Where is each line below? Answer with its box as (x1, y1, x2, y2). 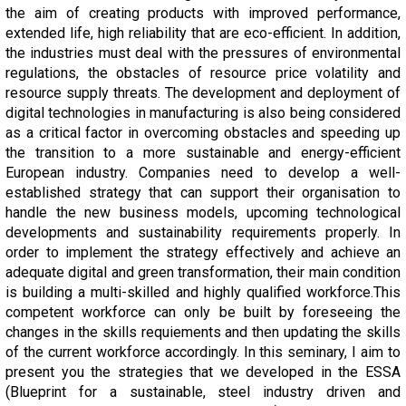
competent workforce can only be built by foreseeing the (5, 304, 401, 321)
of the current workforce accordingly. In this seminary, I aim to (5, 343, 401, 361)
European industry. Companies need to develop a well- (5, 164, 401, 181)
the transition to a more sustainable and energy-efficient (5, 144, 401, 161)
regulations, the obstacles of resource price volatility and (5, 64, 401, 82)
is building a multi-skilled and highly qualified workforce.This (5, 284, 401, 301)
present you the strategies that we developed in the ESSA (5, 363, 401, 381)
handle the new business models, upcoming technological (5, 204, 401, 221)
